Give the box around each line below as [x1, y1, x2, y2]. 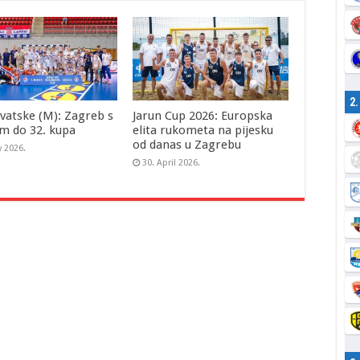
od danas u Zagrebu [132, 137, 241, 152]
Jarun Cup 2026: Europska [132, 108, 272, 123]
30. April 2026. [141, 157, 200, 168]
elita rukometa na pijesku [132, 122, 273, 137]
